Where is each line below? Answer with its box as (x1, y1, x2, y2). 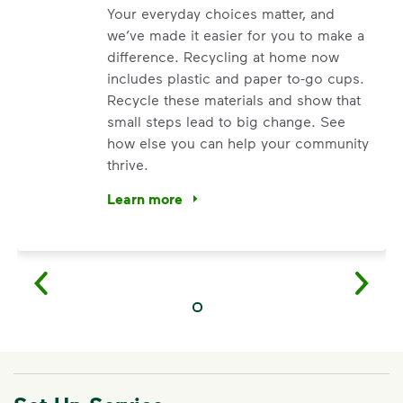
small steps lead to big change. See (107, 112, 345, 130)
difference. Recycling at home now (107, 48, 339, 65)
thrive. (107, 156, 148, 173)
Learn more (107, 189, 183, 208)
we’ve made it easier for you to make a (107, 26, 364, 43)
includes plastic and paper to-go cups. (107, 69, 364, 86)
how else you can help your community (107, 134, 369, 151)
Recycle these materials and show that (107, 91, 361, 108)
